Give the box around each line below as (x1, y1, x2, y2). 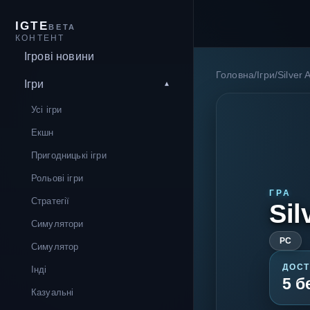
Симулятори (31, 219, 84, 229)
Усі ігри (31, 104, 62, 115)
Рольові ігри (31, 173, 83, 183)
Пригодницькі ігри (31, 150, 107, 161)
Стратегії (31, 196, 70, 206)
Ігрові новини (24, 51, 95, 62)
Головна (216, 70, 255, 80)
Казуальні (31, 287, 74, 298)
